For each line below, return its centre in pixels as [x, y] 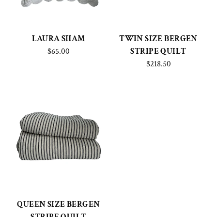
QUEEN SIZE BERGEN [59, 205]
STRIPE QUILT [158, 51]
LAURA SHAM [59, 39]
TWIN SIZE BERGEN [158, 39]
